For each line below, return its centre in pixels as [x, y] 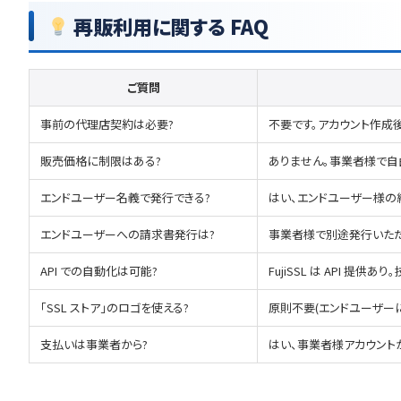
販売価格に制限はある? [101, 161]
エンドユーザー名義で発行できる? [125, 197]
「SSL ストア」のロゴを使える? [115, 307]
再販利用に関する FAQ [169, 26]
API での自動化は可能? [99, 271]
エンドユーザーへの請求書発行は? [128, 234]
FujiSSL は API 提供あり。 [332, 271]
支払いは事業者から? [94, 344]
